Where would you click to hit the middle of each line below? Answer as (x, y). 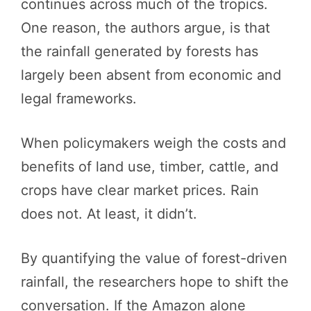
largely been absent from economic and (151, 75)
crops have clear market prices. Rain (140, 190)
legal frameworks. (79, 98)
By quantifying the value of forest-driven (154, 258)
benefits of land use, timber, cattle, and (150, 166)
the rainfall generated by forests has (140, 51)
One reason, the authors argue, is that (145, 27)
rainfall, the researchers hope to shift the (155, 281)
